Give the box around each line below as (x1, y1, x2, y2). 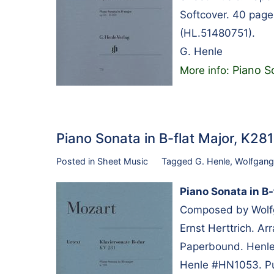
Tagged (161, 156, 195, 167)
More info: (180, 64, 232, 77)
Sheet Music (97, 156, 148, 167)
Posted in (56, 156, 97, 167)
